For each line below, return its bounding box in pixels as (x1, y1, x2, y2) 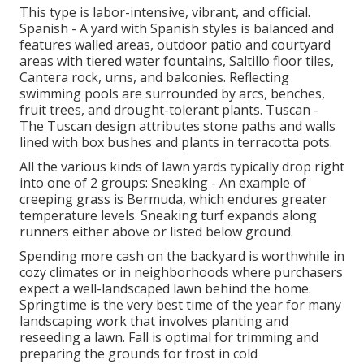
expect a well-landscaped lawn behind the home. (19, 279, 311, 297)
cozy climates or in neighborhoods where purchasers (19, 262, 343, 281)
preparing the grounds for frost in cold (19, 344, 258, 362)
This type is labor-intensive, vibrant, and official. (19, 2, 310, 21)
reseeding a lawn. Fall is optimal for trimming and (19, 327, 318, 346)
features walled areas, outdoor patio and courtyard (19, 35, 331, 54)
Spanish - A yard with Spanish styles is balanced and (19, 19, 334, 37)
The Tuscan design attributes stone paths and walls (19, 116, 336, 135)
